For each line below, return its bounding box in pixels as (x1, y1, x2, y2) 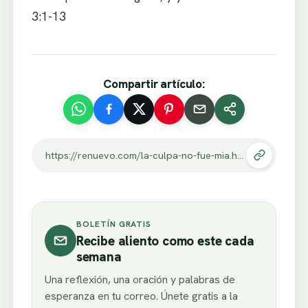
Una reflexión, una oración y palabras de (44, 272, 235, 287)
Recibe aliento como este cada (76, 232, 254, 250)
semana (76, 247, 122, 265)
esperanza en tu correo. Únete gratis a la (44, 288, 238, 303)
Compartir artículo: (103, 76, 205, 91)
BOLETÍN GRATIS (76, 218, 152, 230)
